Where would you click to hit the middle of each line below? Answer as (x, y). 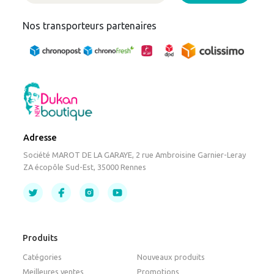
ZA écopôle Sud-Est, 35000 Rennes (85, 167)
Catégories (43, 257)
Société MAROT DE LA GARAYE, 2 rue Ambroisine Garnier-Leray (135, 154)
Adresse (40, 137)
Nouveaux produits (171, 257)
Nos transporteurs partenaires (90, 25)
